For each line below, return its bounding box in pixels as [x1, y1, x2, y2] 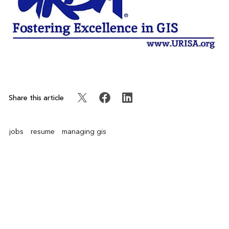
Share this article [8, 91, 64, 105]
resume [30, 126, 55, 139]
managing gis [61, 126, 106, 139]
